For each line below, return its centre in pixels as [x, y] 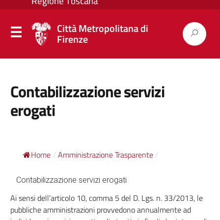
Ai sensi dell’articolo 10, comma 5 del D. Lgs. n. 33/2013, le [106, 198]
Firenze [72, 39]
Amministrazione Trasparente [105, 155]
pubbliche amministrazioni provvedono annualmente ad [100, 210]
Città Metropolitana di [102, 28]
